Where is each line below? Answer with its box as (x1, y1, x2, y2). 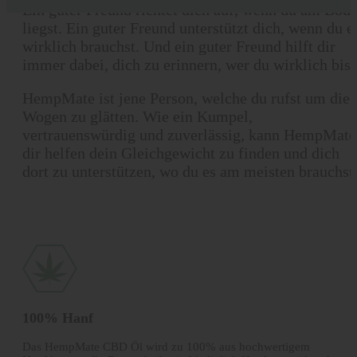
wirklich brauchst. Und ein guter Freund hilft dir (22, 37, 335, 55)
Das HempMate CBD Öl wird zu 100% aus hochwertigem (22, 340, 310, 354)
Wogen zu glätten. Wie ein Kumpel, (22, 108, 253, 126)
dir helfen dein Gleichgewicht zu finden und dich (22, 144, 339, 163)
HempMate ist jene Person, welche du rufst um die (22, 89, 350, 108)
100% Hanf (22, 309, 93, 326)
